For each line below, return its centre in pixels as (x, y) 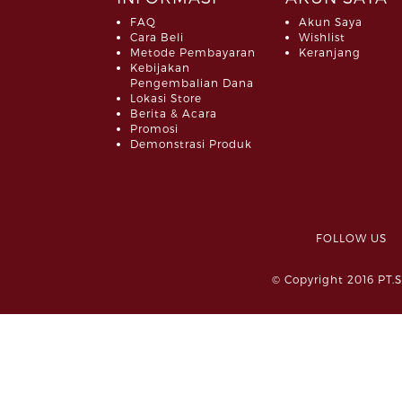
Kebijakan (160, 68)
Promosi (154, 129)
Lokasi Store (166, 98)
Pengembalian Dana (192, 83)
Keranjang (329, 52)
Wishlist (322, 37)
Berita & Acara (174, 114)
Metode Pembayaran (193, 52)
